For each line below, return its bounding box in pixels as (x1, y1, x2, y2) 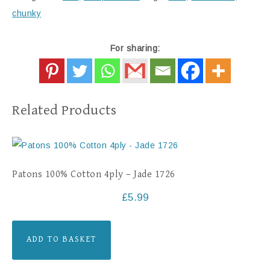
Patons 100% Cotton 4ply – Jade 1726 (12, 168, 175, 181)
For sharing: (110, 43, 160, 53)
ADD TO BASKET (27, 234, 96, 245)
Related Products (12, 102, 116, 119)
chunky (12, 8, 41, 18)
